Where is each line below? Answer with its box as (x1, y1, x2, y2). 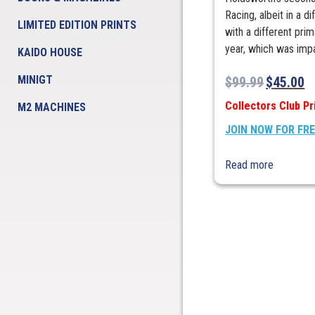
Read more (225, 158, 274, 172)
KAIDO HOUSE (18, 46, 82, 59)
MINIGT (18, 73, 53, 86)
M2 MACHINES (18, 101, 86, 114)
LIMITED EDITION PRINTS (18, 18, 136, 32)
